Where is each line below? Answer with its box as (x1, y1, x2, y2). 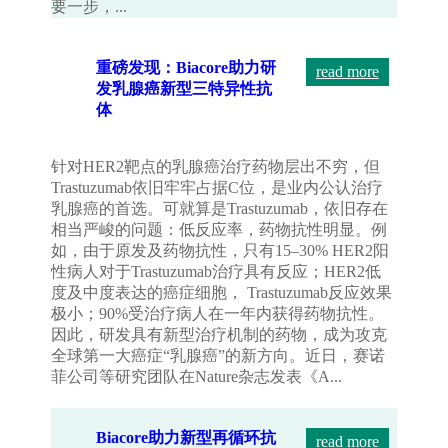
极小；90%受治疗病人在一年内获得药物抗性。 (51, 305, 385, 323)
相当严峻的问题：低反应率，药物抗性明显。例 (51, 221, 388, 239)
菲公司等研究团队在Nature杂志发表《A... (51, 368, 343, 386)
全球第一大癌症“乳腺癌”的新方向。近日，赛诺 (51, 347, 386, 365)
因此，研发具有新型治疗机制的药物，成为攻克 (51, 326, 388, 344)
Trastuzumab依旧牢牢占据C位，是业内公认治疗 (51, 179, 384, 197)
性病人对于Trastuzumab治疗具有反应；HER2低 (51, 263, 382, 281)
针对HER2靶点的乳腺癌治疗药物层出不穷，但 (51, 158, 381, 176)
